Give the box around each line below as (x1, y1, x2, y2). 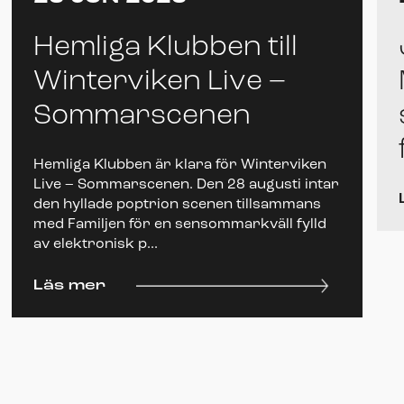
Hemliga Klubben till (33, 32, 298, 62)
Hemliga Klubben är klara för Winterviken (33, 157, 326, 172)
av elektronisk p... (33, 236, 158, 252)
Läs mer (33, 278, 106, 293)
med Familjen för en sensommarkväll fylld (33, 216, 326, 232)
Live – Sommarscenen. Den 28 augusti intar (33, 177, 339, 192)
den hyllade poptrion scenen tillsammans (33, 197, 321, 212)
